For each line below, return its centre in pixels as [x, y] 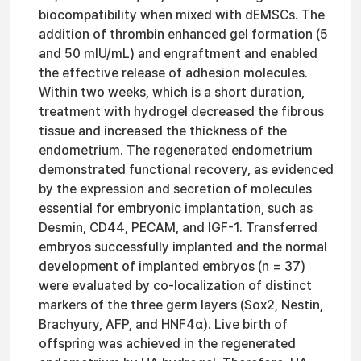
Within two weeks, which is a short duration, [172, 92]
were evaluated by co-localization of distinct [175, 286]
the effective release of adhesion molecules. [173, 73]
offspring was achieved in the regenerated [167, 344]
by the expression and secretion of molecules [175, 189]
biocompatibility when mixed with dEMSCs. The [182, 15]
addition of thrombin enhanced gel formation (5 [183, 34]
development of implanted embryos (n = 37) [172, 266]
